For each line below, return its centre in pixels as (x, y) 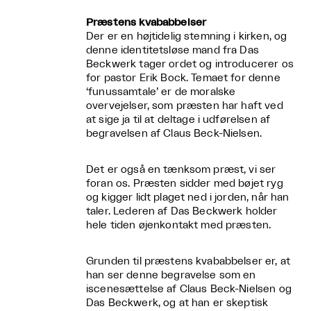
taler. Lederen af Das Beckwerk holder (182, 212)
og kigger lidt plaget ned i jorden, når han (188, 198)
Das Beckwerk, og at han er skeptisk (177, 303)
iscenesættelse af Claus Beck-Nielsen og (189, 289)
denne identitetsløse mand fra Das (173, 51)
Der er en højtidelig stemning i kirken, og (187, 37)
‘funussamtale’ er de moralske (161, 92)
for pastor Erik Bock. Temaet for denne (183, 78)
